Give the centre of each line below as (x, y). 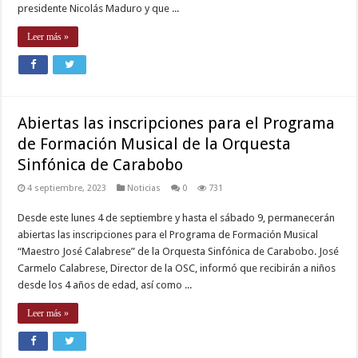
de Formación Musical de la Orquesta (155, 144)
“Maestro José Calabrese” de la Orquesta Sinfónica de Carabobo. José (179, 252)
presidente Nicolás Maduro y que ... (99, 9)
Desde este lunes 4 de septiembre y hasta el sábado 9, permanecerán (177, 218)
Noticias (144, 189)
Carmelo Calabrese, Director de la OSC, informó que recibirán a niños (177, 268)
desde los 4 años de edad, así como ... (105, 285)
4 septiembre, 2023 (67, 189)
